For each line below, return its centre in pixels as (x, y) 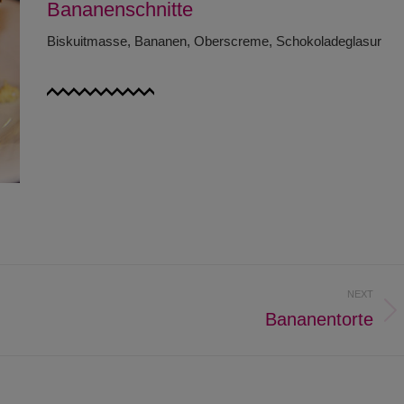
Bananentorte (319, 320)
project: (82, 339)
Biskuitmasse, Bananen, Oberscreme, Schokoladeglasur (214, 41)
